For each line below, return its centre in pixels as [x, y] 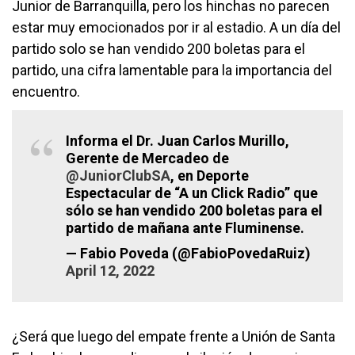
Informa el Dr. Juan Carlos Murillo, [177, 140]
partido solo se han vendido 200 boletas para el [158, 48]
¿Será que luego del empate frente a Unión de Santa [174, 336]
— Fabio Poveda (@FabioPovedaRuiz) [188, 253]
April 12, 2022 [110, 270]
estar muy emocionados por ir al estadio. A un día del [176, 27]
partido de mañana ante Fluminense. [185, 227]
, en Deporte [210, 175]
